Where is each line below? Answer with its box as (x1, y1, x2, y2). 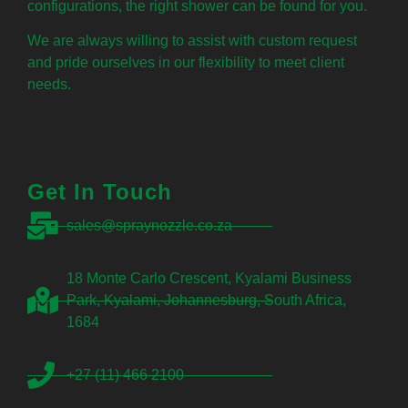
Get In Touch (27, 179, 172, 205)
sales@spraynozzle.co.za (66, 218, 232, 234)
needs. (27, 76, 71, 92)
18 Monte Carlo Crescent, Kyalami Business (66, 270, 352, 287)
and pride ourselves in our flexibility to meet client (27, 54, 344, 70)
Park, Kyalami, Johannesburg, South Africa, (66, 292, 346, 309)
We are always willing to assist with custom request (27, 32, 357, 48)
